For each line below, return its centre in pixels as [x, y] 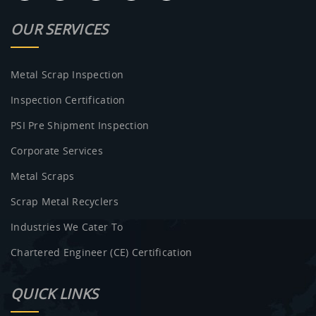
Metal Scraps [43, 176]
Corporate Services [57, 151]
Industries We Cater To [67, 227]
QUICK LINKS [55, 294]
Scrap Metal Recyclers [65, 202]
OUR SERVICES [60, 30]
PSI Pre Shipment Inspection [80, 126]
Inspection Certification [68, 100]
